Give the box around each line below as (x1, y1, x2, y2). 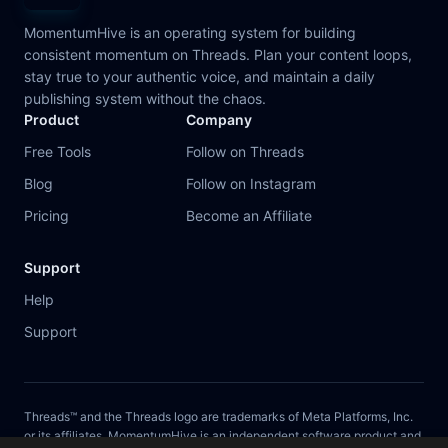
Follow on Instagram (186, 175, 316, 193)
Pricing (24, 207, 69, 225)
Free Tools (24, 143, 91, 161)
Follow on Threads (186, 143, 304, 161)
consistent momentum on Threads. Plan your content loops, (24, 46, 412, 64)
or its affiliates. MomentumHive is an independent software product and (24, 428, 421, 444)
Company (186, 111, 252, 129)
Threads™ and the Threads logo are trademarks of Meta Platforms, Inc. (24, 409, 413, 425)
